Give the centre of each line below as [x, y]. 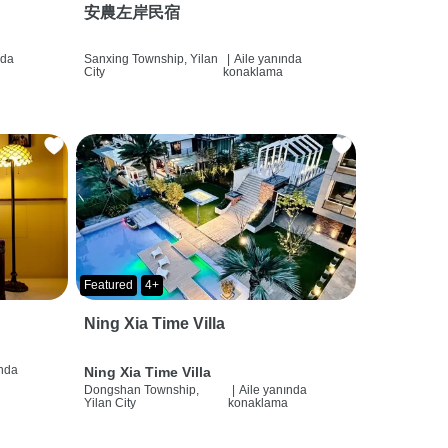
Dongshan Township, [141, 389]
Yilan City [109, 402]
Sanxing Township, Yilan [150, 58]
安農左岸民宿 [131, 12]
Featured [108, 284]
